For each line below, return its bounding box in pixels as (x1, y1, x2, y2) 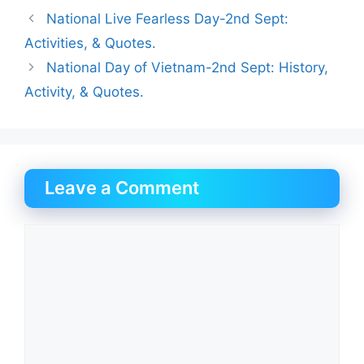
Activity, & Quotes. (24, 84, 144, 101)
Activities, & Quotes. (24, 35, 156, 52)
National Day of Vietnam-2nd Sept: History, (46, 59, 329, 76)
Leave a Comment (45, 177, 199, 199)
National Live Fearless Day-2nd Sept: (46, 11, 289, 28)
